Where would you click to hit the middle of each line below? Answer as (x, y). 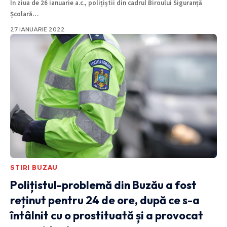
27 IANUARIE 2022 (37, 30)
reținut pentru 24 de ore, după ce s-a (105, 200)
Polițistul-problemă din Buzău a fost (103, 185)
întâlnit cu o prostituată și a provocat (107, 216)
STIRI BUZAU (34, 168)
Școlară (21, 14)
